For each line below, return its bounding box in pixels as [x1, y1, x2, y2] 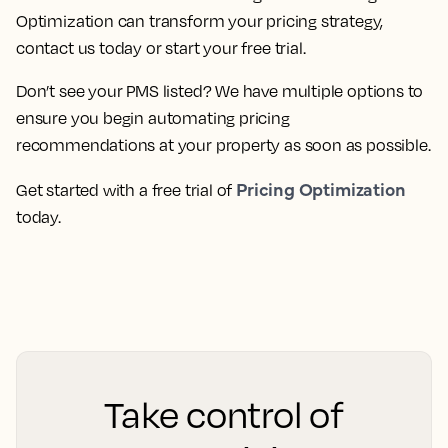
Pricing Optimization [236, 176, 406, 202]
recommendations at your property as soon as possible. [16, 135, 431, 156]
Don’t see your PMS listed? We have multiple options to [16, 81, 424, 102]
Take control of [104, 392, 344, 437]
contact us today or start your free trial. [16, 38, 306, 59]
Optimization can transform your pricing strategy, [16, 11, 384, 32]
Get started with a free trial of [16, 180, 237, 201]
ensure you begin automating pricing [16, 108, 290, 129]
